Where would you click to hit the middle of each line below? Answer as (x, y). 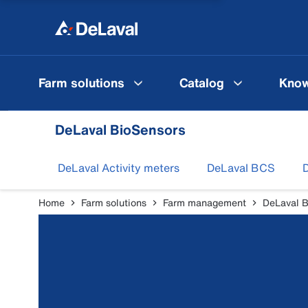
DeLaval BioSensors (120, 130)
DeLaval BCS (241, 168)
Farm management (205, 202)
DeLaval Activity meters (119, 168)
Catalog (202, 82)
